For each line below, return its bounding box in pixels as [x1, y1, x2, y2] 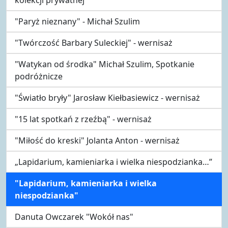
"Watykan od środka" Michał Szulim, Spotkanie [15, 58, 194, 70]
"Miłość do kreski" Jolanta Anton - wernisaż [15, 134, 180, 146]
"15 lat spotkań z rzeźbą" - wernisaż [15, 113, 152, 125]
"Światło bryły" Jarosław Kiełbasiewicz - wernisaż [15, 92, 200, 103]
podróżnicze [15, 70, 63, 82]
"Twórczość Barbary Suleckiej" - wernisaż [15, 37, 173, 48]
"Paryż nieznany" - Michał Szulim [15, 15, 140, 27]
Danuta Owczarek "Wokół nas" [15, 211, 133, 222]
